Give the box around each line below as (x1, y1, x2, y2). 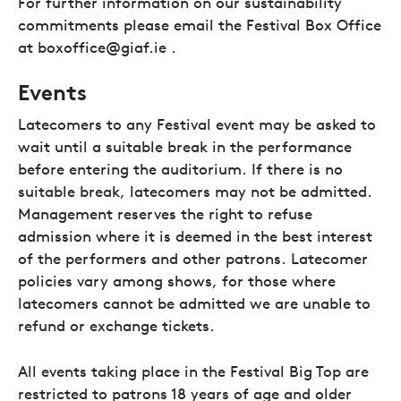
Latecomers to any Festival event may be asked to (18, 115, 376, 133)
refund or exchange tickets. (18, 316, 215, 335)
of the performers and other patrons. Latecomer (18, 249, 368, 268)
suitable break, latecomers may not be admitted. (18, 182, 372, 200)
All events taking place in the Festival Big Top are (18, 362, 369, 380)
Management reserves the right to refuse (18, 204, 312, 223)
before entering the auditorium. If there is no (18, 159, 343, 178)
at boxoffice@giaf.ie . (18, 38, 176, 56)
